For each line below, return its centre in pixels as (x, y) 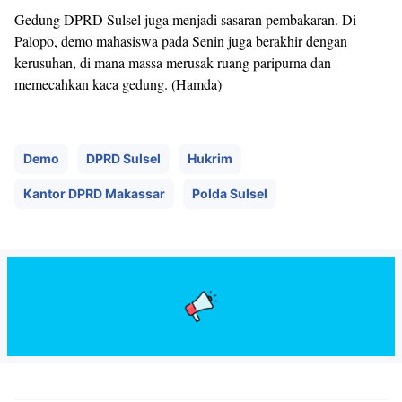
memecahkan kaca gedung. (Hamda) (118, 84)
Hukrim (210, 159)
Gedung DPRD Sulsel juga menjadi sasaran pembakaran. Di (185, 20)
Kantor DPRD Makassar (94, 194)
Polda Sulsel (230, 194)
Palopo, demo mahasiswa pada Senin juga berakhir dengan (181, 41)
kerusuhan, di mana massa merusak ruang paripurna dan (173, 63)
